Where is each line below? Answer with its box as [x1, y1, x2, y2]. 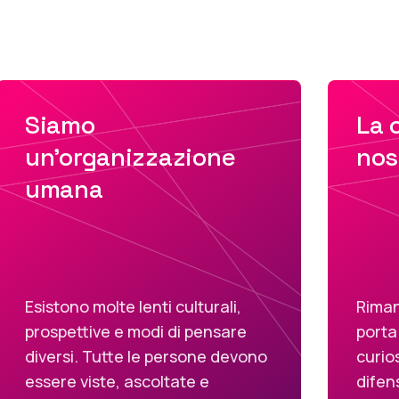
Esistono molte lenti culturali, [25, 296, 241, 317]
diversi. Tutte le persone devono [25, 346, 267, 367]
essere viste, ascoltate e [25, 370, 209, 392]
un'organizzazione [25, 141, 236, 173]
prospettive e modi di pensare [25, 321, 247, 342]
